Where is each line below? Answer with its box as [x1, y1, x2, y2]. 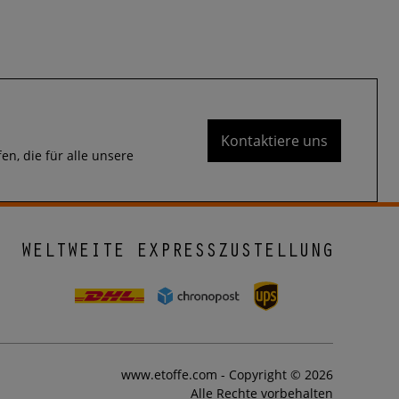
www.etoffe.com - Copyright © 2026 [120, 366, 333, 384]
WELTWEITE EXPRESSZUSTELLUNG [20, 243, 333, 264]
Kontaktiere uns [221, 130, 328, 151]
